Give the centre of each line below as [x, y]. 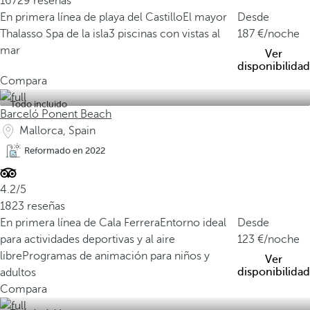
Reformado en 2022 [65, 151]
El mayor [205, 17]
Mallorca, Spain [57, 131]
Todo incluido [39, 104]
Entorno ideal [193, 223]
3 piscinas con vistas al [164, 34]
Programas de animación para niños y [116, 256]
